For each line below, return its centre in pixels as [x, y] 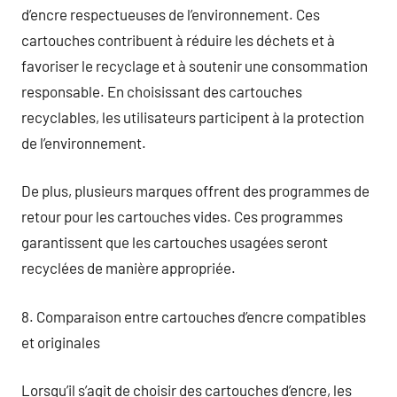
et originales [61, 342]
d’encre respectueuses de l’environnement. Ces [171, 14]
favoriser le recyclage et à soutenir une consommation [195, 65]
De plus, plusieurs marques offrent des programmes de [195, 191]
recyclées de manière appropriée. [128, 268]
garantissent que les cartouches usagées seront [175, 242]
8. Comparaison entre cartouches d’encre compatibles [194, 316]
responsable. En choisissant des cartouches [162, 91]
